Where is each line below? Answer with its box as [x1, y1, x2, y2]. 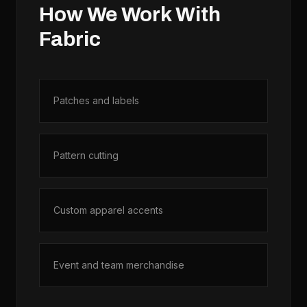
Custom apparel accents [53, 204, 163, 216]
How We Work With [39, 3, 221, 25]
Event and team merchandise [53, 259, 184, 271]
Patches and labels [53, 95, 139, 106]
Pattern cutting [53, 149, 119, 161]
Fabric [39, 28, 101, 50]
